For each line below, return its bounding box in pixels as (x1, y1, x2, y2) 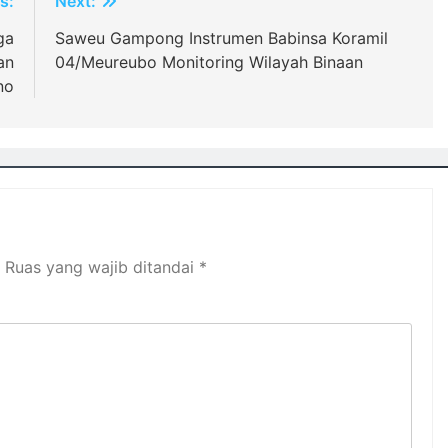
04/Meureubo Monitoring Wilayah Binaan (54, 52, 363, 72)
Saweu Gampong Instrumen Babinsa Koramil (54, 28, 388, 48)
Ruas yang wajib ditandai (5, 257, 199, 277)
